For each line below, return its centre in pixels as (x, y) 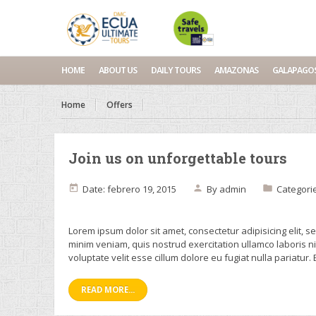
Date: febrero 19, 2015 (129, 189)
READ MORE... (108, 290)
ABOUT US (118, 70)
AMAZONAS (236, 70)
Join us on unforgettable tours (178, 158)
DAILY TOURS (176, 70)
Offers (120, 105)
